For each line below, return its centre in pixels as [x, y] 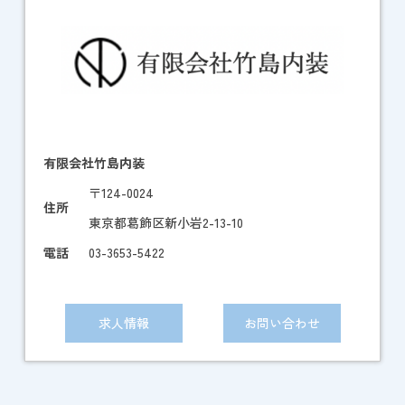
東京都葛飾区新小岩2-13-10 [166, 223]
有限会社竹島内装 [94, 163]
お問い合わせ [282, 323]
